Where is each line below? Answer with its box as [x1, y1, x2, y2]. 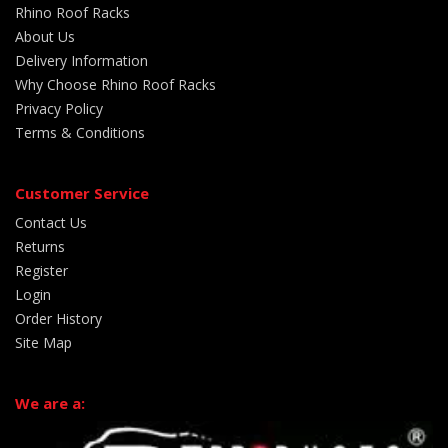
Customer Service [15, 182, 149, 203]
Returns [15, 236, 65, 256]
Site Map [15, 332, 72, 352]
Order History [15, 308, 102, 328]
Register [15, 260, 68, 280]
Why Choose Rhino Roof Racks [15, 74, 216, 94]
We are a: [15, 392, 85, 413]
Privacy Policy [15, 98, 103, 118]
